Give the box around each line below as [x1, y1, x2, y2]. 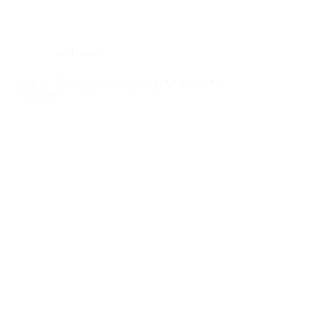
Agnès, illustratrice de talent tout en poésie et [21, 75, 218, 88]
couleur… [21, 88, 65, 100]
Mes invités [49, 46, 100, 58]
